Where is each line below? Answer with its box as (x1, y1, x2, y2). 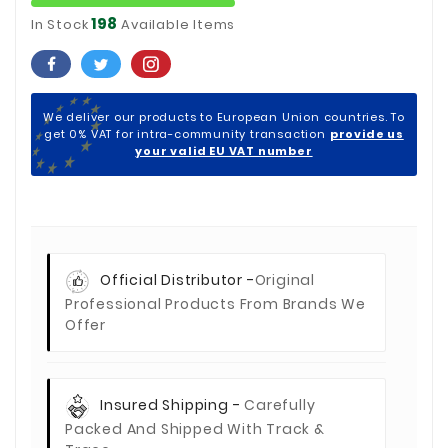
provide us (329, 125, 404, 142)
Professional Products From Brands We (65, 293, 366, 314)
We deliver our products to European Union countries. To (43, 108, 405, 125)
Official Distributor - (100, 269, 255, 290)
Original (254, 269, 316, 290)
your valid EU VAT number (135, 142, 313, 159)
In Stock (31, 14, 89, 34)
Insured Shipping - (100, 394, 245, 415)
